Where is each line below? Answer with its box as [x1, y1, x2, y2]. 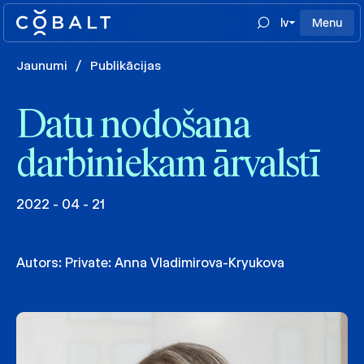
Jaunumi [16, 58, 67, 73]
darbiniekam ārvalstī [16, 146, 319, 185]
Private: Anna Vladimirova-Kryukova [65, 255, 284, 271]
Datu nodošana [16, 107, 251, 146]
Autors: [16, 255, 65, 271]
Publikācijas [90, 58, 161, 73]
